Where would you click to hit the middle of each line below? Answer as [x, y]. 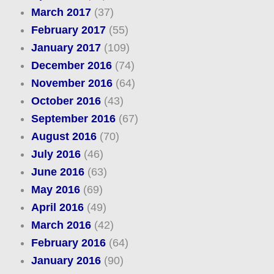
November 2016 [72, 83]
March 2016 [61, 225]
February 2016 [68, 243]
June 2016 [57, 172]
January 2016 [66, 261]
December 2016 [71, 66]
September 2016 [73, 119]
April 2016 [57, 208]
